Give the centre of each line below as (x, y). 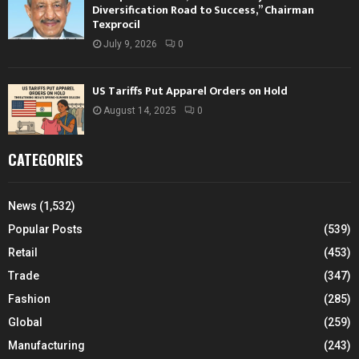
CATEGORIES (45, 159)
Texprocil (116, 24)
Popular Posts (45, 229)
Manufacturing (46, 345)
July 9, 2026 (130, 44)
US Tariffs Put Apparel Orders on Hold (190, 91)
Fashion (29, 299)
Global (25, 322)
